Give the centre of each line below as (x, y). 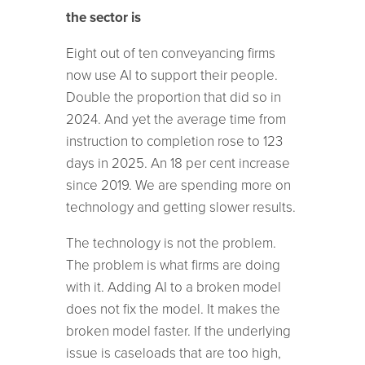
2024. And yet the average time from (176, 119)
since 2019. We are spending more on (178, 185)
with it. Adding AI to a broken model (173, 287)
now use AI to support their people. (172, 75)
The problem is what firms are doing (173, 265)
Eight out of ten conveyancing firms (170, 53)
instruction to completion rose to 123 (174, 141)
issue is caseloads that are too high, (173, 353)
